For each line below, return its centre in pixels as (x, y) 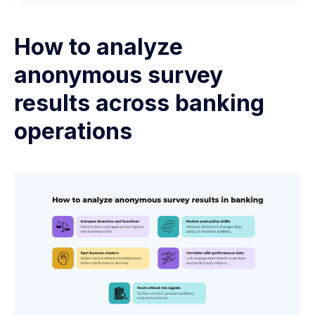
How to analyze (98, 47)
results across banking (139, 103)
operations (73, 131)
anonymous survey (118, 75)
